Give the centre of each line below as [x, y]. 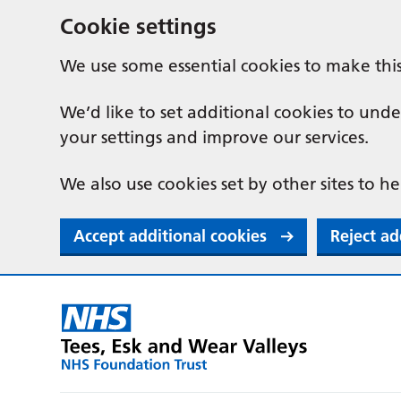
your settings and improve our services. [215, 137]
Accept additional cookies [171, 236]
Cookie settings [139, 26]
